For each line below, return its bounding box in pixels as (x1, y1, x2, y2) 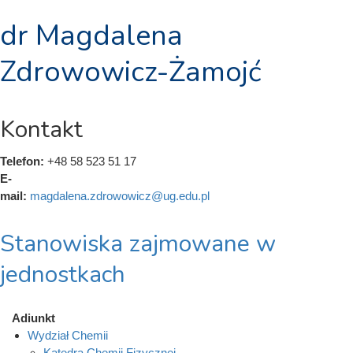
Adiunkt (12, 311, 55, 325)
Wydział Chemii (28, 329, 108, 342)
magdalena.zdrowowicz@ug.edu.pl (30, 189, 210, 203)
